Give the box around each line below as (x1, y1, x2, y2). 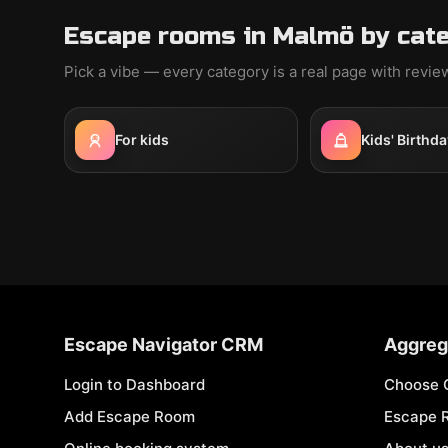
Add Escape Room (64, 407, 195, 426)
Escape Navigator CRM (64, 334, 263, 355)
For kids (115, 131, 169, 148)
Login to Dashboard (64, 375, 205, 394)
